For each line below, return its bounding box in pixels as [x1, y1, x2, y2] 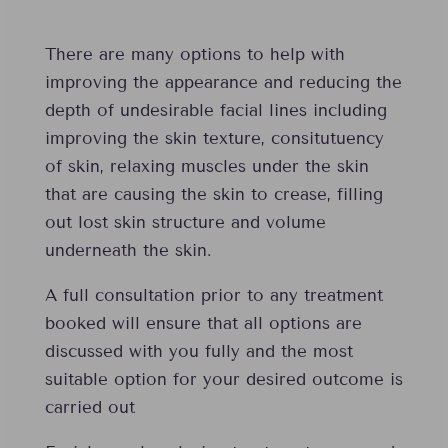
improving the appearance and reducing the [44, 72, 402, 94]
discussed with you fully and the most [44, 341, 353, 363]
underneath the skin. [44, 240, 212, 262]
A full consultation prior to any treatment [44, 285, 383, 307]
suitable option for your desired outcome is [44, 369, 403, 391]
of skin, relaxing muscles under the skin [44, 156, 369, 178]
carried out [44, 397, 135, 419]
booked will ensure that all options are [44, 313, 362, 335]
